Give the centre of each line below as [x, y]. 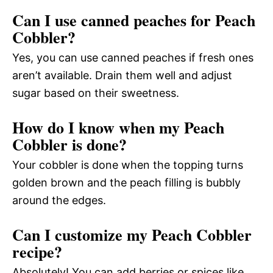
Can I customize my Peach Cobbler [132, 235]
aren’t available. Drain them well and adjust [122, 76]
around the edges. [59, 200]
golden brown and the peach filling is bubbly [126, 183]
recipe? [37, 252]
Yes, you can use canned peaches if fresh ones [133, 58]
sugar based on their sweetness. [96, 93]
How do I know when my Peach [118, 128]
